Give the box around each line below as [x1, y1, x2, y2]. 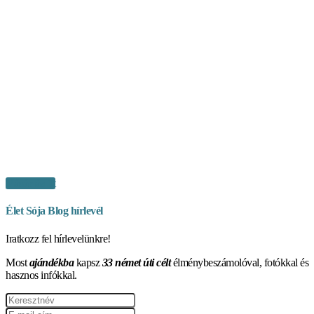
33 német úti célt [102, 256, 170, 268]
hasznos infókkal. [6, 268, 77, 281]
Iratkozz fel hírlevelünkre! [6, 232, 111, 245]
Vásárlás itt [6, 177, 55, 190]
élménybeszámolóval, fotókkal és [170, 256, 308, 268]
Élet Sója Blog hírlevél [6, 205, 103, 217]
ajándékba [29, 256, 74, 268]
